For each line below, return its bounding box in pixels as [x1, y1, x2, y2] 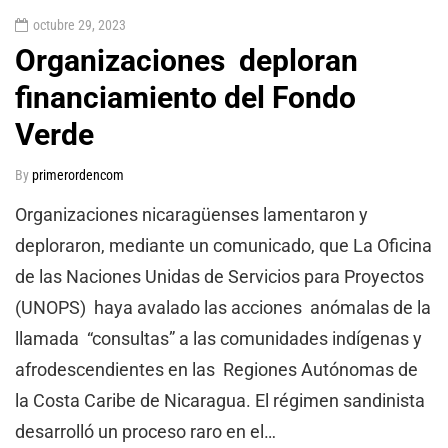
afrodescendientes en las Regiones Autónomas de [15, 358, 418, 380]
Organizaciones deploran [15, 42, 358, 78]
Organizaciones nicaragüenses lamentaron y [15, 203, 368, 225]
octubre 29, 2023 [33, 16, 126, 33]
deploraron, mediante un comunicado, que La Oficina [15, 234, 432, 256]
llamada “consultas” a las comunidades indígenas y [15, 327, 422, 349]
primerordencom [32, 166, 124, 183]
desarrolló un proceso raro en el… [15, 420, 276, 442]
